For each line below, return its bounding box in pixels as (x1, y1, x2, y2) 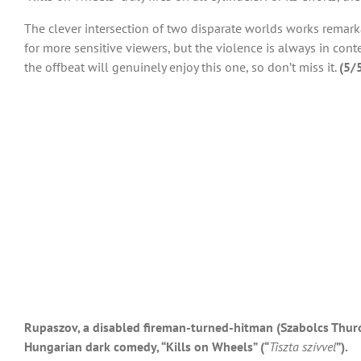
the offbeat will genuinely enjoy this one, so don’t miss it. (24, 59, 339, 75)
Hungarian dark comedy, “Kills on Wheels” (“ (24, 338, 269, 355)
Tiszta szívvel (269, 338, 336, 355)
